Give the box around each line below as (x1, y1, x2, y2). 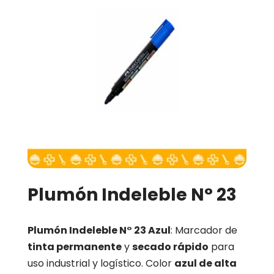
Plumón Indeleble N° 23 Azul (27, 223, 171, 238)
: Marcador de (170, 223, 237, 238)
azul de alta (174, 256, 237, 271)
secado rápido (131, 240, 209, 254)
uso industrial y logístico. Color (27, 256, 174, 271)
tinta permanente (27, 240, 122, 254)
